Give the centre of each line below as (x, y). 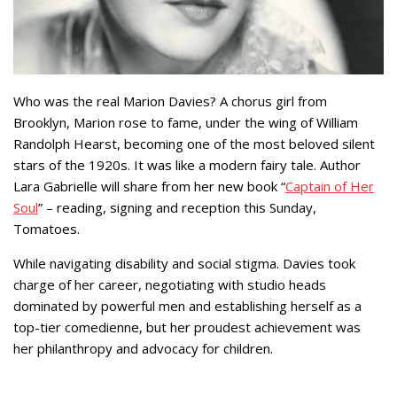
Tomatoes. (47, 228)
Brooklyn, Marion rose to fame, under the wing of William (186, 122)
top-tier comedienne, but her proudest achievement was (187, 327)
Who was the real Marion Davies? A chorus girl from (170, 101)
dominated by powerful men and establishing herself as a (187, 305)
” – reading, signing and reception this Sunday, (177, 207)
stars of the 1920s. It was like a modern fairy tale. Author (187, 164)
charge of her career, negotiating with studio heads (170, 284)
